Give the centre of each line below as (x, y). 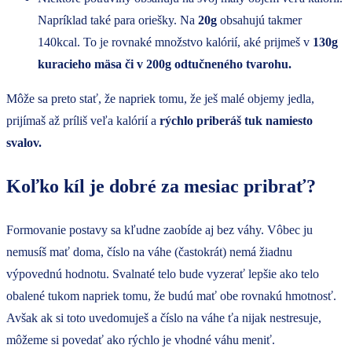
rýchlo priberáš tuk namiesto (236, 121)
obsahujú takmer (259, 20)
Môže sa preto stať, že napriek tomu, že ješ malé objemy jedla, (160, 99)
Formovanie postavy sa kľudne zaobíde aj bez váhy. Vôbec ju (159, 230)
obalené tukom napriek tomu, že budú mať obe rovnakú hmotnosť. (171, 296)
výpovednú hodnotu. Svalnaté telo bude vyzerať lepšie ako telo (163, 274)
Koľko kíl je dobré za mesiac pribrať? (161, 187)
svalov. (24, 143)
